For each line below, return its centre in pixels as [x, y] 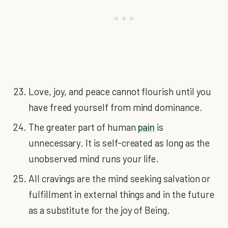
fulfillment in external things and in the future [122, 194]
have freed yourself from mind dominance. [116, 107]
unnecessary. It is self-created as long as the [119, 143]
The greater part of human [83, 127]
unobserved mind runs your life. [94, 159]
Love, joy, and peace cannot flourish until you [120, 91]
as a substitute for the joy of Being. [99, 210]
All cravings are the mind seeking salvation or [120, 178]
